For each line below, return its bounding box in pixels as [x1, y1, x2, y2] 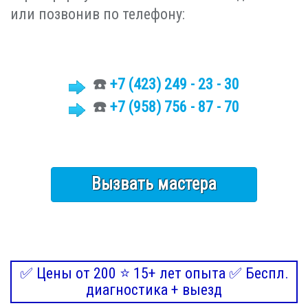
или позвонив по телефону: [10, 5, 185, 23]
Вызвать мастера [91, 173, 217, 194]
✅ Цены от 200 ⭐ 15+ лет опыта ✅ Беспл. [19, 264, 289, 282]
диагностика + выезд [86, 280, 222, 298]
